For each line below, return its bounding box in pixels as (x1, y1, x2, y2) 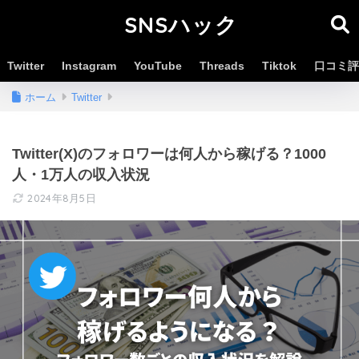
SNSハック (124, 11, 239, 38)
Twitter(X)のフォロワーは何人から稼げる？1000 (12, 146, 326, 162)
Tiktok (262, 59, 296, 72)
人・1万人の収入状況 (12, 167, 150, 183)
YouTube (134, 59, 182, 72)
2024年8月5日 (27, 192, 97, 204)
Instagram (62, 59, 116, 72)
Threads (200, 59, 244, 72)
